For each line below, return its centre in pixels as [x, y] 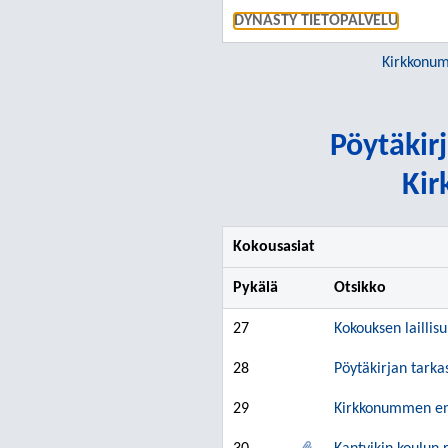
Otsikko [360, 288]
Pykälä [255, 288]
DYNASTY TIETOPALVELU [316, 21]
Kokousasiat [274, 247]
